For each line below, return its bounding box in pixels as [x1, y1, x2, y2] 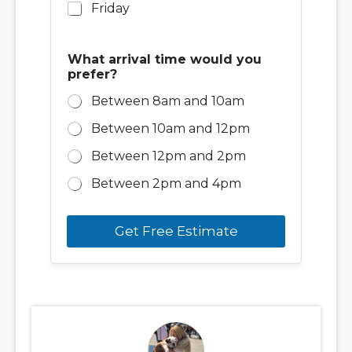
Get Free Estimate [114, 222, 238, 239]
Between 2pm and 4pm [91, 175, 241, 191]
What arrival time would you [68, 51, 262, 67]
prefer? [68, 66, 117, 82]
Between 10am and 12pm [91, 120, 250, 136]
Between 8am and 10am [91, 93, 244, 108]
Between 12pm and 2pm [91, 148, 246, 163]
